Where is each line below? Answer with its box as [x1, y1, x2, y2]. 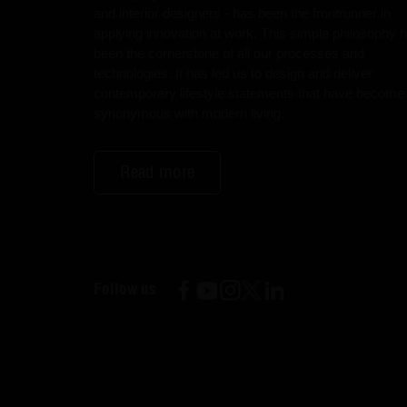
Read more [119, 161, 194, 183]
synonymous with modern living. [93, 104, 284, 121]
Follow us [93, 278, 156, 298]
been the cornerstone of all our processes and [93, 45, 364, 61]
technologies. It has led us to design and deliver [93, 65, 372, 81]
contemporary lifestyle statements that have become [93, 84, 404, 101]
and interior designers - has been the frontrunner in [93, 5, 391, 21]
